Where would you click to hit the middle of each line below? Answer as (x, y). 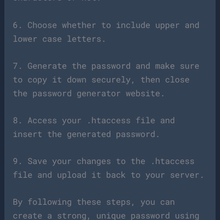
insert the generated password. (87, 134)
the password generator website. (89, 93)
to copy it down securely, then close (101, 79)
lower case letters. (60, 38)
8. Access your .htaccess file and (94, 120)
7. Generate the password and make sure (106, 65)
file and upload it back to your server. (109, 175)
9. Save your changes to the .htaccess (104, 161)
